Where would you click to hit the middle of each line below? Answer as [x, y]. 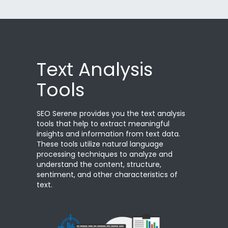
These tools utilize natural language [100, 144]
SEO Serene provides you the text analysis [111, 114]
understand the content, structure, [99, 165]
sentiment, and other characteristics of [107, 175]
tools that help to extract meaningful [103, 124]
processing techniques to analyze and [105, 154]
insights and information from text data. [108, 134]
